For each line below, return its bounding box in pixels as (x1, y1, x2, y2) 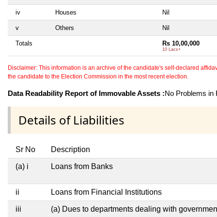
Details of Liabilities (18, 111, 124, 128)
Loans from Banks (51, 162, 113, 170)
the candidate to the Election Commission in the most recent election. (8, 73, 188, 80)
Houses (55, 8, 77, 16)
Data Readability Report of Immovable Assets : (8, 89, 165, 97)
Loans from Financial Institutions (51, 187, 162, 196)
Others (55, 24, 74, 31)
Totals (15, 39, 32, 47)
